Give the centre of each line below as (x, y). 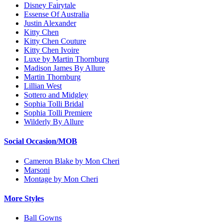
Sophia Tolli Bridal (54, 104)
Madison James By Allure (64, 68)
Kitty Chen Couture (55, 41)
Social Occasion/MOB (41, 141)
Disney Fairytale (50, 5)
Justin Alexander (50, 23)
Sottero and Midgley (56, 95)
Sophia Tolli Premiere (58, 113)
